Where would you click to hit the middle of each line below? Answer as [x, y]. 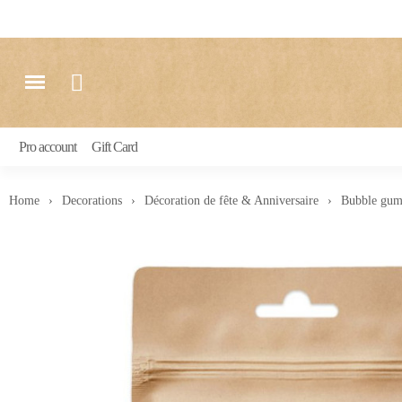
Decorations [92, 201]
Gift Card [114, 147]
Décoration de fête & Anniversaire [232, 201]
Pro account [48, 147]
